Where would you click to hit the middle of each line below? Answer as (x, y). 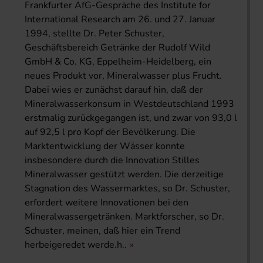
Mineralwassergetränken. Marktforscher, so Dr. (124, 216)
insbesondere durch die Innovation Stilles (112, 160)
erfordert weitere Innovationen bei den (107, 202)
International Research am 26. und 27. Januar (120, 19)
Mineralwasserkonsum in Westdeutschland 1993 (129, 104)
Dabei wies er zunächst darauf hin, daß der (114, 90)
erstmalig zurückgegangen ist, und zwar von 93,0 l (131, 118)
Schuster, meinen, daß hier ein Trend (102, 230)
